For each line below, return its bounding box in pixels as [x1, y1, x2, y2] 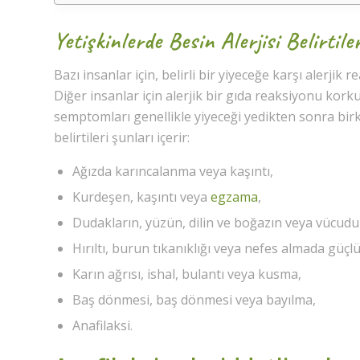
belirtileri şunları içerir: [54, 128, 190, 146]
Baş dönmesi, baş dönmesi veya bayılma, [72, 291, 316, 309]
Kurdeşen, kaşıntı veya [72, 188, 211, 207]
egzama [211, 188, 258, 207]
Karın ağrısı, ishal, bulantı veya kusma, [72, 265, 301, 284]
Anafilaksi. [72, 317, 133, 335]
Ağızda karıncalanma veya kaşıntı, [72, 162, 273, 181]
